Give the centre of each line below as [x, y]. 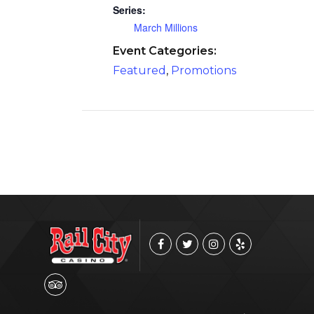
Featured [140, 70]
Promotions [204, 70]
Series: [130, 10]
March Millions [166, 27]
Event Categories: [165, 51]
